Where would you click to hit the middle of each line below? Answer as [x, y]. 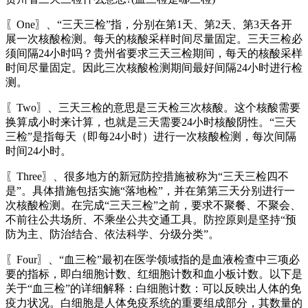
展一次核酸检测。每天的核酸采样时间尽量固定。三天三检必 [154, 38]
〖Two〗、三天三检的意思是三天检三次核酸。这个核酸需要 [153, 107]
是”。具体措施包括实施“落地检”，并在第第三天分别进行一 [150, 190]
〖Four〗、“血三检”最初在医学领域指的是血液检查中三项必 [153, 259]
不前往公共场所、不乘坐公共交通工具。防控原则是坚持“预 [151, 219]
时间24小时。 [38, 151]
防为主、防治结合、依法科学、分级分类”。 [112, 234]
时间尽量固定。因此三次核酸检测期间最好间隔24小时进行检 [154, 67]
